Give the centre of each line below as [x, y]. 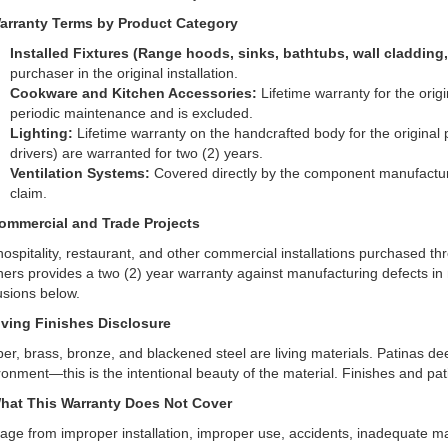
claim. [28, 193]
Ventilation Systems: [79, 173]
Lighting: [41, 133]
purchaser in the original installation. [123, 73]
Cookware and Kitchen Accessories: [133, 93]
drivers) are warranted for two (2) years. [136, 153]
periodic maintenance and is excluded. [131, 113]
